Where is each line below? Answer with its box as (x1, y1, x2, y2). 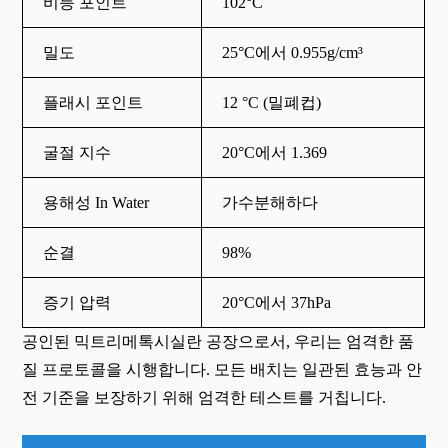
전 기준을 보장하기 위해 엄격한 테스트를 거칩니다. (22, 389, 387, 407)
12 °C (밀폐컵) (222, 94, 322, 112)
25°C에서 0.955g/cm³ (222, 44, 364, 62)
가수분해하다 (222, 194, 319, 212)
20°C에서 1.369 (222, 144, 328, 162)
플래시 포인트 (43, 94, 144, 112)
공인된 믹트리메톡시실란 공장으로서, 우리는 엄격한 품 (22, 333, 415, 351)
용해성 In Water (43, 194, 150, 212)
